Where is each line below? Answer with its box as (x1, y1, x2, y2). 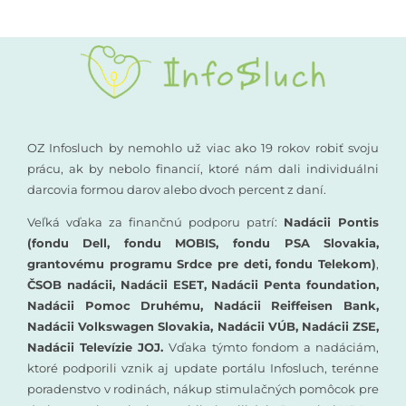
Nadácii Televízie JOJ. (26, 340, 169, 355)
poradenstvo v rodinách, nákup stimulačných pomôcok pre (26, 382, 380, 397)
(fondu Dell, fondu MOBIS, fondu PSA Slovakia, (26, 236, 380, 251)
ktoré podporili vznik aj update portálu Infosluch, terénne (26, 361, 380, 376)
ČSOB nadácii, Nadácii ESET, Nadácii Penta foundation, (26, 277, 380, 293)
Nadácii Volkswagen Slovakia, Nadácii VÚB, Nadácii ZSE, (26, 319, 380, 334)
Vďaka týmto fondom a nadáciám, (169, 340, 380, 355)
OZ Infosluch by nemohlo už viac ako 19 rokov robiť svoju (26, 140, 380, 156)
